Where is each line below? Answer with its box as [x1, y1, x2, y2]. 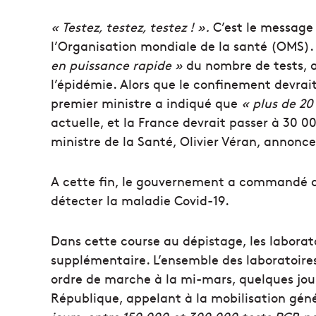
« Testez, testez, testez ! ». [51, 17, 209, 35]
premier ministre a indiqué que [51, 93, 241, 111]
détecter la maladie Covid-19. [51, 190, 229, 209]
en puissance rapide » [51, 55, 183, 73]
